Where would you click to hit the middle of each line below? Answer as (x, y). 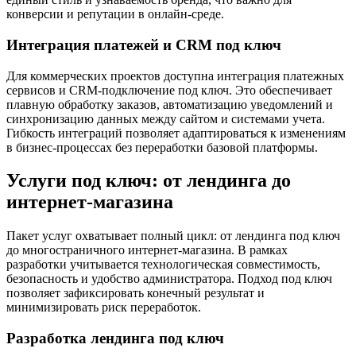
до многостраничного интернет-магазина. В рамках (147, 250)
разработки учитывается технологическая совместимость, (163, 265)
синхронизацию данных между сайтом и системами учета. (166, 118)
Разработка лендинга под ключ (115, 339)
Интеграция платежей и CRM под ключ (144, 44)
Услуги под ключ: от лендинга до (149, 181)
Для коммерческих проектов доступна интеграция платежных (175, 75)
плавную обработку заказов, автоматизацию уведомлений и (170, 104)
